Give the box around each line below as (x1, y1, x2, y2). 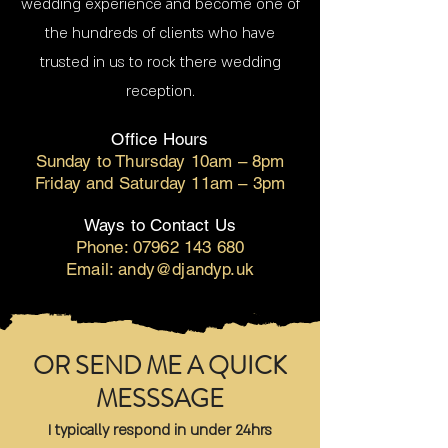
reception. (125, 81, 195, 101)
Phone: (75, 237, 133, 257)
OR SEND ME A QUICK (33, 348, 287, 384)
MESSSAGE (96, 381, 224, 417)
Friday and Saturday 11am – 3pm (34, 173, 286, 193)
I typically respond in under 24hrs (48, 420, 272, 440)
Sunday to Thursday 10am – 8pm (35, 151, 285, 171)
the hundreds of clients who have (45, 23, 275, 43)
